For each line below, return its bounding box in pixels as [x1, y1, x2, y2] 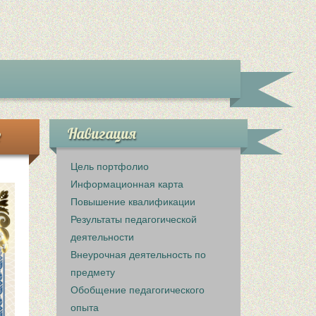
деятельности [71, 231, 135, 243]
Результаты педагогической [71, 214, 197, 225]
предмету [71, 267, 116, 278]
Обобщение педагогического [71, 284, 205, 296]
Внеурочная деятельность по [71, 249, 207, 260]
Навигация [67, 124, 137, 142]
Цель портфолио [71, 161, 150, 172]
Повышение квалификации [71, 196, 196, 207]
